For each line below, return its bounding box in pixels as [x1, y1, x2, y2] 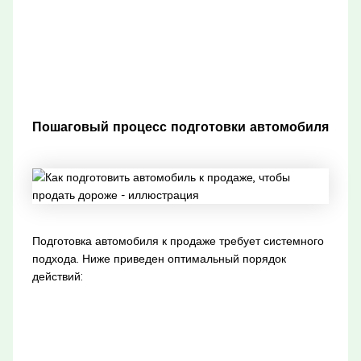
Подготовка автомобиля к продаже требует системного [31, 234, 324, 249]
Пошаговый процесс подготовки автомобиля [31, 118, 329, 135]
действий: [31, 269, 83, 284]
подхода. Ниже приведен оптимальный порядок [31, 251, 286, 267]
